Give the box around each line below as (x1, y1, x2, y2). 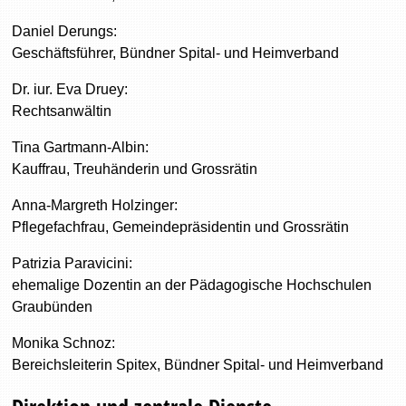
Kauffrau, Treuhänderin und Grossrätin (12, 161, 258, 177)
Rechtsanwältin (12, 103, 112, 119)
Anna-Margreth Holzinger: (12, 198, 179, 213)
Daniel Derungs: (12, 24, 118, 39)
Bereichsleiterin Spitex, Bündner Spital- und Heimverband (12, 357, 384, 372)
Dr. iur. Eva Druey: (12, 82, 129, 97)
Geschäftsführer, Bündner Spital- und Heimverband (12, 45, 340, 61)
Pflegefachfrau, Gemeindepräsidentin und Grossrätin (12, 219, 350, 235)
